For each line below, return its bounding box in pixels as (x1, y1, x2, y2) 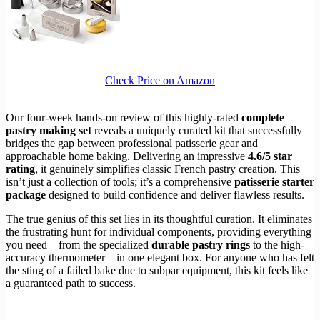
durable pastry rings (151, 238, 250, 251)
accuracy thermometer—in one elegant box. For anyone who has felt (6, 251, 314, 264)
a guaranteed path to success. (6, 276, 136, 289)
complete (241, 111, 284, 124)
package (6, 188, 46, 201)
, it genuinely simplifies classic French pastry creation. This (35, 162, 300, 175)
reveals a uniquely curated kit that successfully (91, 124, 302, 136)
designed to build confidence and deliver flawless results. (46, 188, 304, 201)
